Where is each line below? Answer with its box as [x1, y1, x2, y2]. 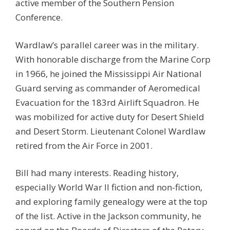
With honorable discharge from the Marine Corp [15, 53, 210, 65]
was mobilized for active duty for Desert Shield [15, 110, 204, 123]
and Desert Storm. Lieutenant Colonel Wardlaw [15, 125, 205, 137]
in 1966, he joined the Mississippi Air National [15, 67, 202, 80]
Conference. [15, 11, 63, 23]
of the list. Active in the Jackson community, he [15, 210, 201, 222]
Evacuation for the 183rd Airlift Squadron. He [15, 96, 199, 108]
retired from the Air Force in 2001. [15, 139, 152, 151]
